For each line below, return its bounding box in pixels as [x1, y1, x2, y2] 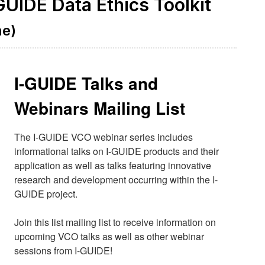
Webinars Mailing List [14, 96, 185, 120]
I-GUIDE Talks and [14, 71, 158, 95]
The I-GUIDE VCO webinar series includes [14, 130, 193, 144]
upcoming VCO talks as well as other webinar [14, 230, 204, 243]
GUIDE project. [14, 187, 77, 201]
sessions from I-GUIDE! [14, 244, 112, 257]
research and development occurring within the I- [14, 173, 218, 186]
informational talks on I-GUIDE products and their [14, 144, 219, 158]
